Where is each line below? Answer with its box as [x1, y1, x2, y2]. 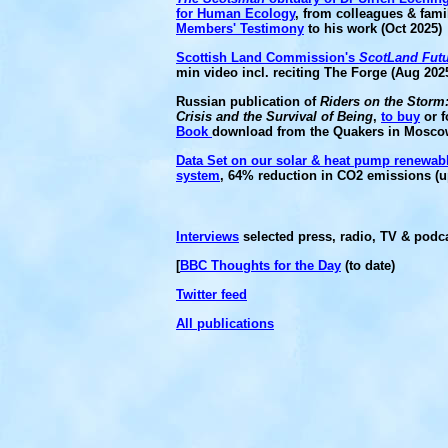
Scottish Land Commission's [176, 50, 359, 65]
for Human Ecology [176, 6, 295, 21]
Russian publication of [176, 94, 320, 109]
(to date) [341, 258, 395, 273]
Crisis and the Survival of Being [176, 109, 373, 124]
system [176, 168, 220, 183]
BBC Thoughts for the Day [180, 258, 341, 273]
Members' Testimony [176, 21, 304, 36]
